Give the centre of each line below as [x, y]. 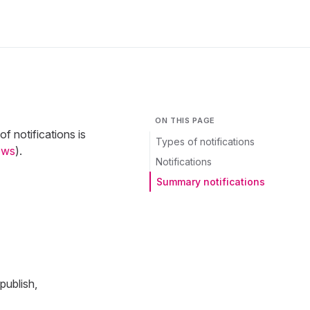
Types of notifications [205, 142]
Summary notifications [211, 182]
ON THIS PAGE [185, 120]
